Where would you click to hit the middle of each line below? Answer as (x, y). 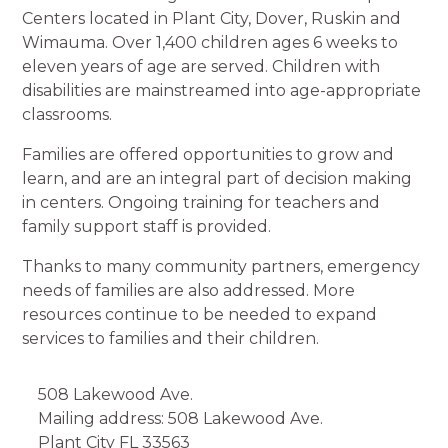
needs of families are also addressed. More (189, 290)
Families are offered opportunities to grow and (208, 154)
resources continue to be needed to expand (200, 314)
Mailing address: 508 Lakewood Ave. (181, 418)
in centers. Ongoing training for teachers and (201, 202)
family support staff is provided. (147, 226)
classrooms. (67, 114)
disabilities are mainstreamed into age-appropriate (222, 90)
